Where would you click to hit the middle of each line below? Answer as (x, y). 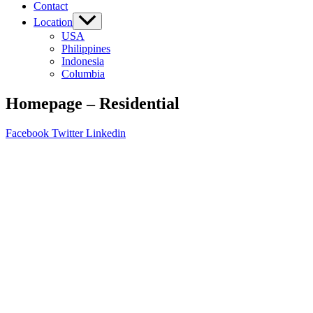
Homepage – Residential (93, 104)
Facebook (27, 133)
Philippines (86, 49)
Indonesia (83, 61)
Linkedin (106, 133)
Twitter (67, 133)
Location (53, 22)
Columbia (83, 74)
